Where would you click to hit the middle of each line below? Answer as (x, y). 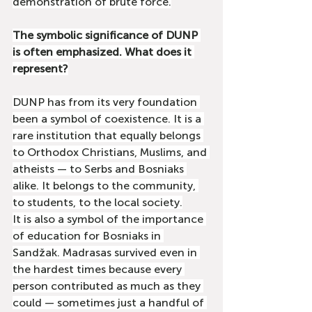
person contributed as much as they (108, 286)
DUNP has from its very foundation (106, 102)
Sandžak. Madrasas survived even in (106, 252)
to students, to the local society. (97, 202)
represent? (40, 69)
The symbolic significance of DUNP (107, 35)
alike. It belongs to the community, (106, 186)
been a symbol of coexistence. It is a (108, 119)
